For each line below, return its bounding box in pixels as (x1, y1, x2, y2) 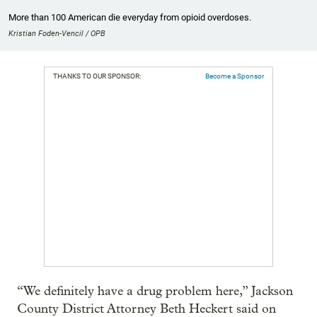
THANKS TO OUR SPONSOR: (53, 71, 141, 80)
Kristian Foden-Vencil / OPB (8, 28, 105, 38)
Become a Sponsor (205, 71, 264, 80)
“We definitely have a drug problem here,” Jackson (17, 283, 293, 299)
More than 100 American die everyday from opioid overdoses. (8, 11, 251, 23)
